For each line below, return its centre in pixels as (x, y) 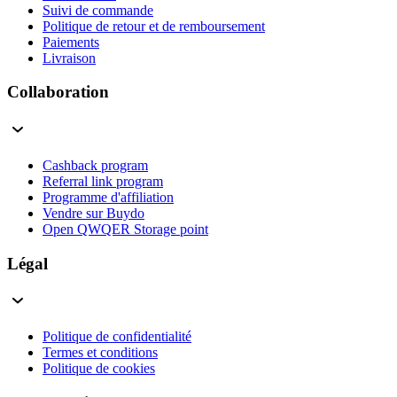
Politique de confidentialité (117, 337)
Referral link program (103, 181)
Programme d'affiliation (108, 197)
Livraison (69, 58)
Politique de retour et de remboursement (154, 26)
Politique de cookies (99, 369)
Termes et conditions (100, 353)
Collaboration (58, 92)
